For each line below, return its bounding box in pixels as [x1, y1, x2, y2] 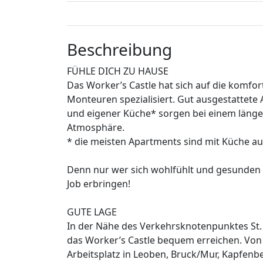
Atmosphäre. [67, 121, 124, 134]
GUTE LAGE [67, 205, 117, 219]
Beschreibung [67, 38, 172, 61]
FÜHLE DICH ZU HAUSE [67, 65, 168, 78]
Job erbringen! [67, 177, 130, 191]
